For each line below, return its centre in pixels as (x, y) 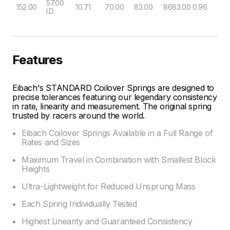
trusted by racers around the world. (79, 115)
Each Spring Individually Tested (79, 204)
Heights (36, 169)
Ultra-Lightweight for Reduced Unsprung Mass (109, 186)
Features (37, 60)
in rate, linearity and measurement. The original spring (112, 106)
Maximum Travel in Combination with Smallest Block (119, 159)
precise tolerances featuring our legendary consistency (115, 97)
